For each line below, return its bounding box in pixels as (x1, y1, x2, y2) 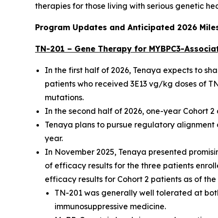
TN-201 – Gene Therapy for (35, 44, 149, 54)
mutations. (45, 92, 84, 102)
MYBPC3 (149, 44, 181, 54)
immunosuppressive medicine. (54, 201, 166, 211)
